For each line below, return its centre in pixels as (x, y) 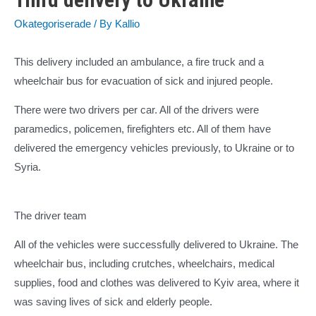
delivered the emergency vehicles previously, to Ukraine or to (154, 148)
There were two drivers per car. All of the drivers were (136, 110)
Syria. (28, 168)
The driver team (50, 215)
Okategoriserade (53, 24)
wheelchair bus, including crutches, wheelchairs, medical (144, 264)
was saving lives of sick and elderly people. (113, 302)
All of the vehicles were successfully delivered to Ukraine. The (156, 245)
